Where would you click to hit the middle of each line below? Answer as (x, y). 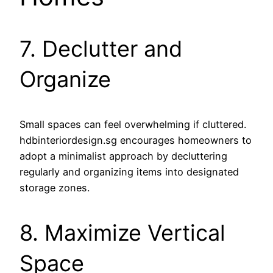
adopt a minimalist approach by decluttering (123, 156)
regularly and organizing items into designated (129, 172)
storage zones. (55, 188)
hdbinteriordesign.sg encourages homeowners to (136, 140)
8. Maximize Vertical (122, 233)
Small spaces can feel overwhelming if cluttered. (133, 125)
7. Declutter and (101, 49)
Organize (65, 80)
